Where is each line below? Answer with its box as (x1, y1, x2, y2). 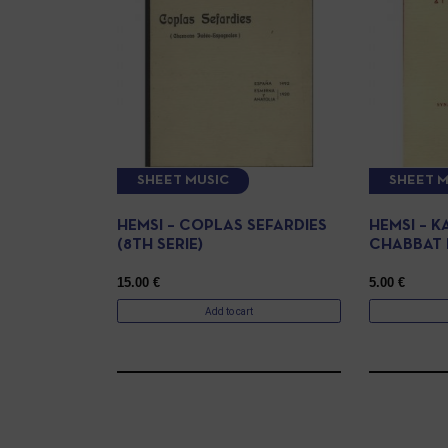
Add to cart (205, 305, 254, 317)
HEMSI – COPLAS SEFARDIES (117, 219, 327, 234)
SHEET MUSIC (137, 174, 229, 188)
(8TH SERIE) (117, 238, 203, 253)
